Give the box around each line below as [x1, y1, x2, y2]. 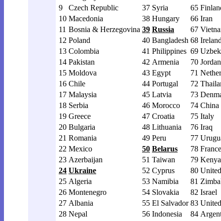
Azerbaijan [69, 155, 103, 164]
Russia [152, 25, 174, 34]
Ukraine [69, 166, 96, 175]
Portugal [152, 79, 178, 88]
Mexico [69, 144, 92, 153]
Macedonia [69, 14, 103, 23]
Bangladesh [152, 36, 188, 44]
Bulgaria [69, 122, 95, 131]
